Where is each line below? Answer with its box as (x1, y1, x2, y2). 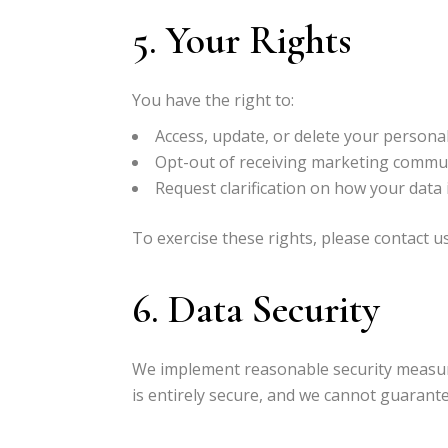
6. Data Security (132, 285, 380, 333)
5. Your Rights (132, 16, 351, 64)
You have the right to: (132, 89, 294, 111)
